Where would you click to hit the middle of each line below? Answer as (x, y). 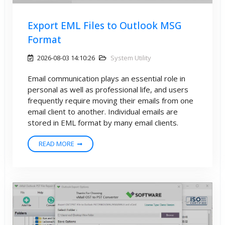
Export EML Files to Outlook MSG (104, 26)
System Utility (131, 58)
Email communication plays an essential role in (106, 79)
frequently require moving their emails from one (110, 101)
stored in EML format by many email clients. (103, 123)
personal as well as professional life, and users (108, 90)
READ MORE (57, 144)
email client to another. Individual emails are (103, 112)
